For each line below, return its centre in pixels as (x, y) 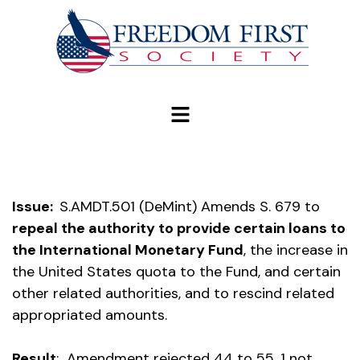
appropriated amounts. (90, 315)
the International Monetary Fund (128, 250)
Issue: (36, 207)
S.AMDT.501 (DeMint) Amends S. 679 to (190, 207)
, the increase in (296, 250)
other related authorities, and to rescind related (173, 294)
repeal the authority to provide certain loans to (179, 229)
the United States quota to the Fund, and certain (176, 272)
